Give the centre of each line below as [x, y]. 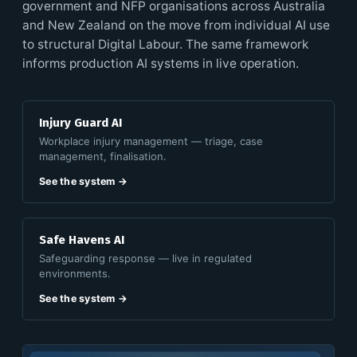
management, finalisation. [103, 156]
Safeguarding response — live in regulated [145, 258]
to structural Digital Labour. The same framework [165, 44]
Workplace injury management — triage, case [151, 141]
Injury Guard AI [80, 122]
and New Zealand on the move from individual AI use [176, 25]
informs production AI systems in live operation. [161, 63]
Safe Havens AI [82, 239]
